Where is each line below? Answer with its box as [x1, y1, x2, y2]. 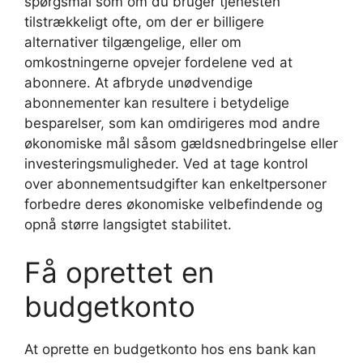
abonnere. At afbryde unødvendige [24, 74, 253, 91]
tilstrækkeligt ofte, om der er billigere [24, 13, 264, 30]
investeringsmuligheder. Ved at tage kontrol [24, 155, 308, 172]
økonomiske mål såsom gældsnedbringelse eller [24, 135, 338, 152]
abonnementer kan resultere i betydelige [24, 94, 289, 111]
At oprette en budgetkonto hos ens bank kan [24, 341, 316, 357]
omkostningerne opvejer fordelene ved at [24, 53, 293, 70]
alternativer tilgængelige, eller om [24, 33, 241, 50]
